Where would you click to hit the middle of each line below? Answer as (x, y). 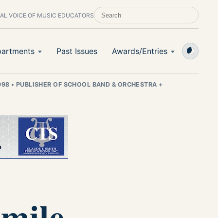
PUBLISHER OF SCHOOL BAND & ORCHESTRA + (89, 84)
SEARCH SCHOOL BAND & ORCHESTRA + (151, 18)
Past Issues (77, 51)
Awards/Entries (140, 51)
